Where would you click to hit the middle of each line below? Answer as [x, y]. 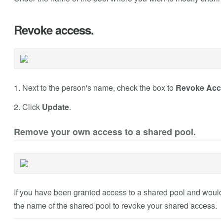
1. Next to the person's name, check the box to [94, 88]
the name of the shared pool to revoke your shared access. [115, 206]
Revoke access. [54, 30]
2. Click [28, 107]
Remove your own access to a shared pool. [105, 132]
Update [55, 107]
